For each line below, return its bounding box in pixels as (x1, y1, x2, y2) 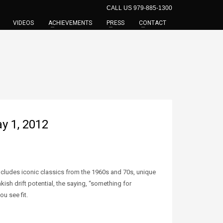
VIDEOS (13, 19, 34, 26)
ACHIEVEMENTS (48, 19, 92, 26)
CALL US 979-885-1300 (107, 4, 172, 11)
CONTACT (139, 19, 166, 26)
